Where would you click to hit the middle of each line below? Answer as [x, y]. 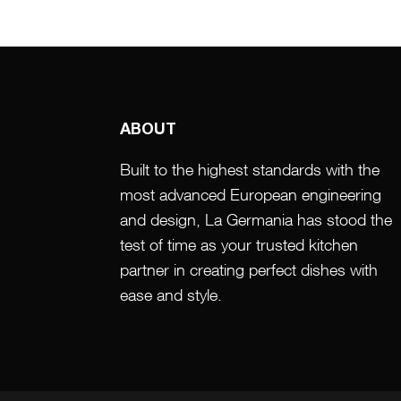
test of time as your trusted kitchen [239, 245]
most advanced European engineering [251, 195]
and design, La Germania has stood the [256, 220]
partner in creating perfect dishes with [249, 270]
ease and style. [171, 295]
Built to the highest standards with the [250, 170]
